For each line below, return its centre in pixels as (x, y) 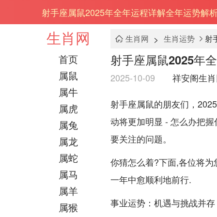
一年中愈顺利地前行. (151, 179)
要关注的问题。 (141, 139)
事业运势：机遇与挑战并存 (163, 203)
